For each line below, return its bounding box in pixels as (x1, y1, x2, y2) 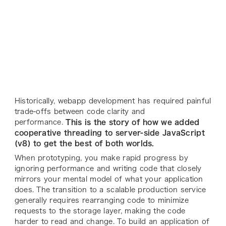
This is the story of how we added (66, 118, 200, 126)
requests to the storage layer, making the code (14, 207, 186, 214)
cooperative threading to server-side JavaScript (14, 129, 205, 136)
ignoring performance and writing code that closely (14, 164, 202, 172)
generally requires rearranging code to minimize (14, 196, 189, 204)
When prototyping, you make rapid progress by (14, 154, 188, 161)
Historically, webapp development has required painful (14, 97, 211, 104)
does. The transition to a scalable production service (14, 186, 206, 193)
